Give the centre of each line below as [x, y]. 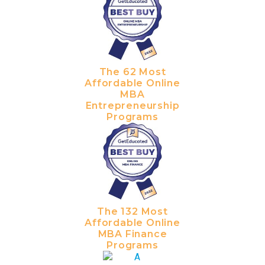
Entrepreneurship [132, 105]
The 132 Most [132, 212]
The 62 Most [132, 72]
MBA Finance [132, 234]
